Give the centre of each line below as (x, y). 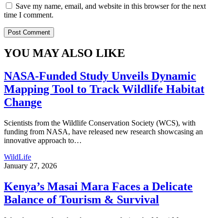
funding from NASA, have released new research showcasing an (103, 132)
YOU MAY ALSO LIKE (64, 53)
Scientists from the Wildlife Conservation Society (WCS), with (100, 123)
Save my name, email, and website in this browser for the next (111, 6)
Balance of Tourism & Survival (82, 200)
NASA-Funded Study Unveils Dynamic (100, 76)
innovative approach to (39, 141)
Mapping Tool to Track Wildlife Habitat (104, 89)
